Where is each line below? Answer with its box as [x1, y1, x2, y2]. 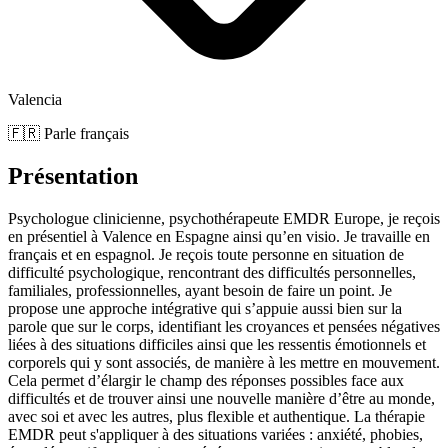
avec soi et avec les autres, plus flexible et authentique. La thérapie [8, 407, 425, 425]
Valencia [8, 90, 62, 108]
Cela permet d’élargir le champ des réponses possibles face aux [8, 371, 404, 389]
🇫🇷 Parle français [8, 124, 129, 142]
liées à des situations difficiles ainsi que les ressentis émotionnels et [8, 335, 426, 353]
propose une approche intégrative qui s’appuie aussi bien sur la [8, 299, 402, 317]
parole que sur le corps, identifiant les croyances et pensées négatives [8, 317, 440, 335]
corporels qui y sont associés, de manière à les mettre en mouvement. [8, 353, 440, 371]
